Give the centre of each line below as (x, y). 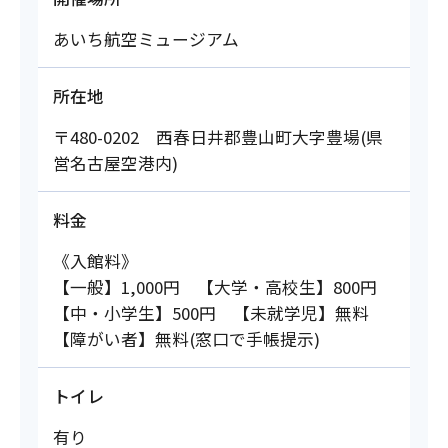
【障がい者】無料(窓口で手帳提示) (186, 339)
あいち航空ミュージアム (145, 39)
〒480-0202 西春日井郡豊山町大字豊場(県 (217, 137)
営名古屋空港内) (115, 163)
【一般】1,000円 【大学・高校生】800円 (214, 287)
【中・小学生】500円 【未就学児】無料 (210, 313)
